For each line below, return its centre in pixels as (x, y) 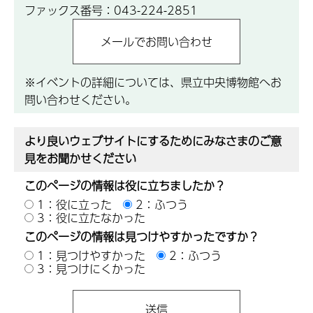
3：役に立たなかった (91, 218)
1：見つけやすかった (91, 256)
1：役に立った (74, 205)
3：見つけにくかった (91, 269)
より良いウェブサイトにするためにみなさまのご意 (153, 141)
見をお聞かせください (80, 159)
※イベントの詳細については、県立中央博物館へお (153, 82)
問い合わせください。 (80, 100)
